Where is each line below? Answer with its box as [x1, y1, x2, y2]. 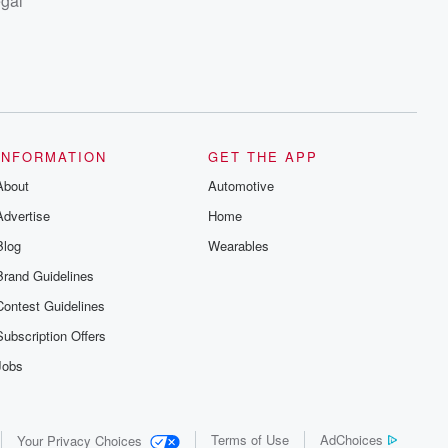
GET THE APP [208, 146, 319, 166]
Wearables [208, 235, 270, 255]
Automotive [208, 175, 275, 195]
